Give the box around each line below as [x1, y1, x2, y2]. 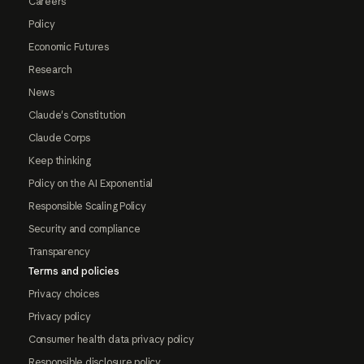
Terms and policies [28, 265, 119, 278]
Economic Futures [28, 41, 110, 54]
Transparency [28, 245, 90, 258]
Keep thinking [28, 154, 91, 167]
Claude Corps [28, 132, 90, 145]
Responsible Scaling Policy [28, 200, 146, 213]
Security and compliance [28, 223, 141, 236]
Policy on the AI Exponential [28, 177, 154, 190]
